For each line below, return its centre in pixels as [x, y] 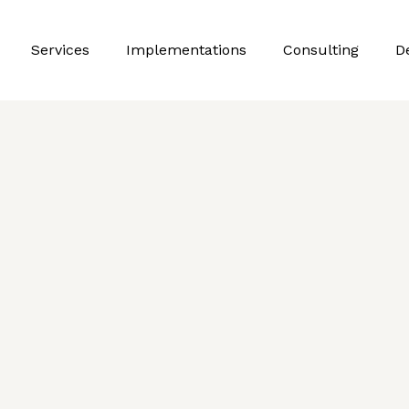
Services [60, 50]
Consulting [321, 50]
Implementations [186, 50]
